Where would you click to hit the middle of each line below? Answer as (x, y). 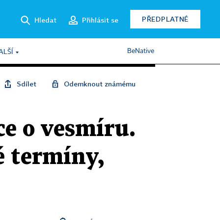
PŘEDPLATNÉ (165, 19)
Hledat (45, 20)
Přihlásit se (100, 20)
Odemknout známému (100, 84)
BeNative (141, 51)
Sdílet (27, 84)
